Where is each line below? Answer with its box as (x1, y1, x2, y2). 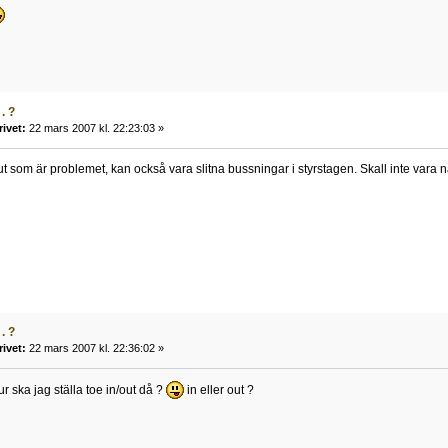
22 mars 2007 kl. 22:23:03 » (25, 122, 164, 135)
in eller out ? (183, 383, 254, 398)
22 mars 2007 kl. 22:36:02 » (25, 342, 164, 355)
